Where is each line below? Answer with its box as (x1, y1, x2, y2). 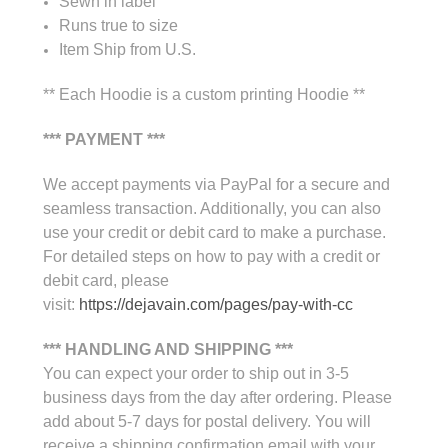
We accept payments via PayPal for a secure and (43, 175, 390, 193)
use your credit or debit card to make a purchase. (43, 223, 386, 241)
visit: (43, 295, 79, 313)
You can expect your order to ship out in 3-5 (43, 364, 349, 382)
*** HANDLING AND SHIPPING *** (43, 340, 293, 358)
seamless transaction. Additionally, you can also (43, 199, 381, 217)
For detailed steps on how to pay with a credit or (43, 247, 380, 265)
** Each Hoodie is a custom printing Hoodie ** (43, 85, 365, 103)
